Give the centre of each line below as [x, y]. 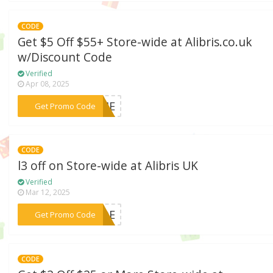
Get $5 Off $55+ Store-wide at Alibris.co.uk [135, 42]
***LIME [94, 106]
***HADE [92, 215]
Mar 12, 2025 [47, 193]
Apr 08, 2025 [47, 83]
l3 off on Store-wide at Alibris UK [108, 166]
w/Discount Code [65, 57]
